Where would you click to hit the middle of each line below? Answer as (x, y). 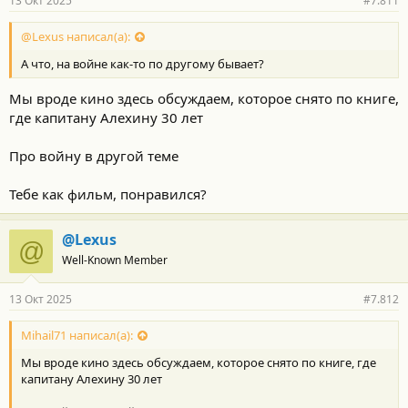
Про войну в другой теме (94, 155)
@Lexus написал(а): (76, 37)
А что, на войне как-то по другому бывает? (143, 64)
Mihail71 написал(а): (77, 335)
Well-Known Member (115, 260)
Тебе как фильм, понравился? (108, 194)
